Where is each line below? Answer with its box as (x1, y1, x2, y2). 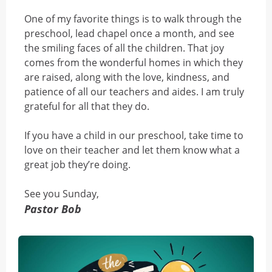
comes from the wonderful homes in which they (24, 56, 243, 69)
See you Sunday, (24, 187, 99, 200)
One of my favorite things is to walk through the (24, 12, 242, 25)
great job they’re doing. (24, 158, 131, 171)
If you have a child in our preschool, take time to (24, 129, 243, 142)
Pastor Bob (24, 202, 81, 216)
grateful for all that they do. (24, 100, 149, 113)
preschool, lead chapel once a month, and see (24, 27, 234, 40)
